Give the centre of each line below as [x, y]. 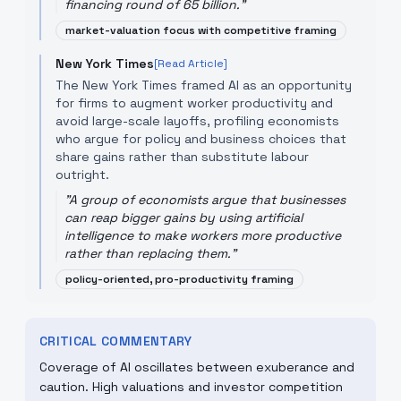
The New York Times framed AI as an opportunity [204, 85]
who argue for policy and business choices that [201, 139]
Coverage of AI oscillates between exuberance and [197, 367]
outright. [82, 175]
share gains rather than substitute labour [182, 157]
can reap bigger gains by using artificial [183, 218]
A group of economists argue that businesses [207, 200]
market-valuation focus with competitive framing [201, 30]
